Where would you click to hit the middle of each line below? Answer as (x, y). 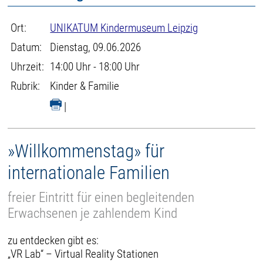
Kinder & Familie (85, 86)
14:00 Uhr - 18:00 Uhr (95, 67)
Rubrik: (26, 86)
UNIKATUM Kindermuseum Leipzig (124, 28)
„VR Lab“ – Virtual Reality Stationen (83, 254)
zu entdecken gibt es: (53, 240)
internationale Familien (89, 173)
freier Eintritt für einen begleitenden (101, 197)
